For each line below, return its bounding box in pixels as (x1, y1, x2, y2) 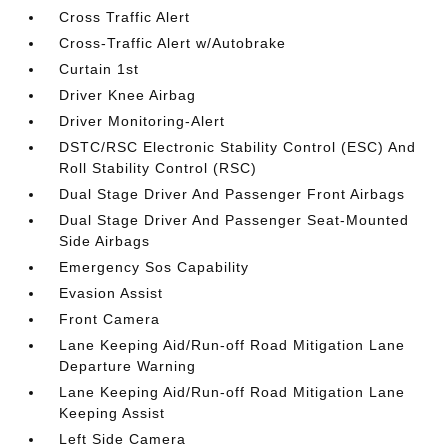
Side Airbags (59, 233, 151, 249)
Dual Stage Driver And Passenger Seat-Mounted (59, 212, 410, 228)
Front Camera (59, 311, 161, 327)
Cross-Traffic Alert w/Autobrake (59, 35, 287, 51)
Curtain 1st (59, 61, 140, 77)
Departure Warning (59, 358, 197, 374)
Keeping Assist (59, 405, 166, 421)
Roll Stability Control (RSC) (59, 160, 258, 176)
